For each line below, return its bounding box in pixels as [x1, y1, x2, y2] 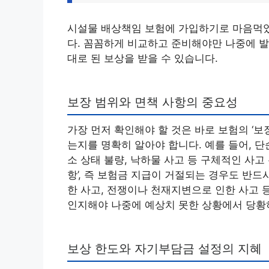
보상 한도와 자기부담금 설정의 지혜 [67, 241, 262, 256]
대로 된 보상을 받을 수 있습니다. [67, 52, 218, 65]
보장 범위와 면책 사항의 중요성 [67, 95, 238, 110]
